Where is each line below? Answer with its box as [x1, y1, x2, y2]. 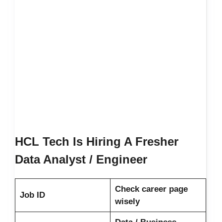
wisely [114, 197, 140, 207]
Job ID [19, 190, 45, 200]
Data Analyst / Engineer [15, 153, 147, 166]
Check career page [114, 184, 188, 194]
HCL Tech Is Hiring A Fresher [15, 135, 178, 149]
